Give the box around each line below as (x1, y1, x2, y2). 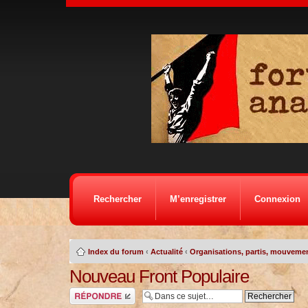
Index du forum (87, 247, 144, 256)
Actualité (150, 247, 183, 256)
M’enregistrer (169, 194, 226, 204)
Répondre (69, 287, 102, 296)
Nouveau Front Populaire (69, 266, 249, 287)
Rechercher (93, 194, 142, 204)
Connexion (254, 194, 300, 204)
